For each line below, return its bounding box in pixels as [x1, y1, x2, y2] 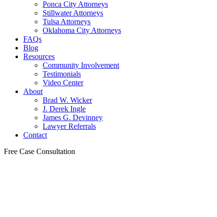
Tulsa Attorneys [43, 17, 91, 26]
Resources [23, 52, 55, 61]
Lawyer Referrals [43, 122, 96, 130]
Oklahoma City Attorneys [43, 26, 121, 34]
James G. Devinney [43, 113, 103, 122]
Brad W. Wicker [43, 96, 92, 104]
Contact [23, 131, 47, 139]
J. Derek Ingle [43, 105, 86, 113]
